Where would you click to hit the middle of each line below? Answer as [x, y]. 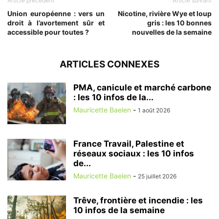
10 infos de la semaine [119, 210]
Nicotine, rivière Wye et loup [165, 13]
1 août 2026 [154, 110]
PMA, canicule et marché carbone [142, 87]
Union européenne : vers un [56, 13]
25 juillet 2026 [157, 176]
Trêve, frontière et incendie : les [138, 200]
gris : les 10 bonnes [179, 22]
